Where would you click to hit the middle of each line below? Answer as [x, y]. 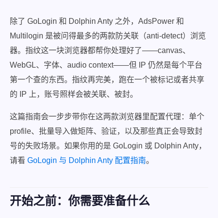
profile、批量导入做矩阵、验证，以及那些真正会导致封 [106, 131]
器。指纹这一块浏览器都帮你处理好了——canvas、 [100, 50]
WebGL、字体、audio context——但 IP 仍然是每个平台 [106, 65]
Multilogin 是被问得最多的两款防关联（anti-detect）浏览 [108, 36]
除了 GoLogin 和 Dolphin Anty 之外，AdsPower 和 [97, 21]
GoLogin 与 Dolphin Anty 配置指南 [87, 160]
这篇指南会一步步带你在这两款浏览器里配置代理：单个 [107, 117]
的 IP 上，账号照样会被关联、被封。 [74, 94]
